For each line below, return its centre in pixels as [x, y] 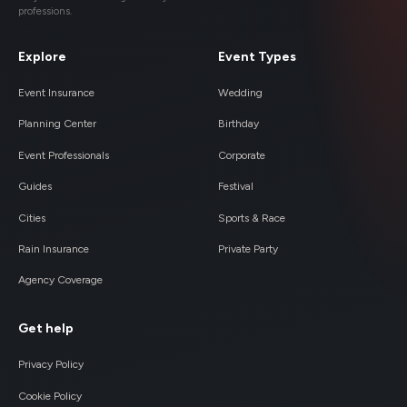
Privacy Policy [51, 365]
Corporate [242, 155]
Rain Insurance [54, 248]
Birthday [238, 124]
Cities [32, 218]
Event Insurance [56, 93]
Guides [35, 187]
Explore [42, 57]
